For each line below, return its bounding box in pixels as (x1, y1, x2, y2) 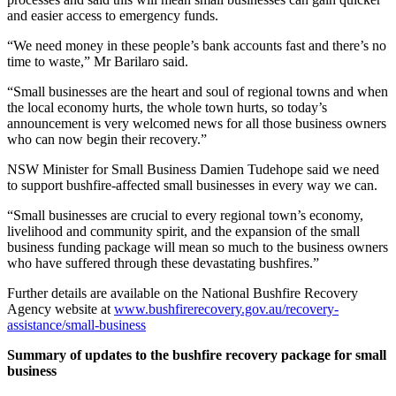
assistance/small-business (7, 316, 146, 332)
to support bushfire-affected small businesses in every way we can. (7, 177, 377, 193)
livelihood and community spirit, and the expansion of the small (7, 223, 360, 239)
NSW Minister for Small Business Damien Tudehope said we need (7, 161, 379, 177)
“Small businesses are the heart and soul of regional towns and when (7, 83, 388, 99)
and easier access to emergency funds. (7, 7, 218, 23)
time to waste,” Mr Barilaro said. (7, 53, 188, 69)
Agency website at (7, 301, 114, 316)
